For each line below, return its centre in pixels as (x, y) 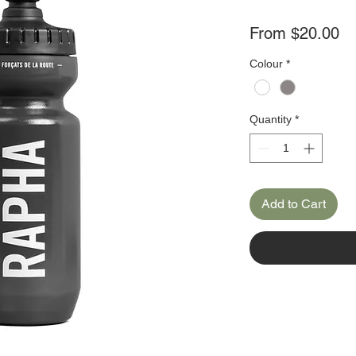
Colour (266, 63)
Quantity (271, 119)
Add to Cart (294, 203)
